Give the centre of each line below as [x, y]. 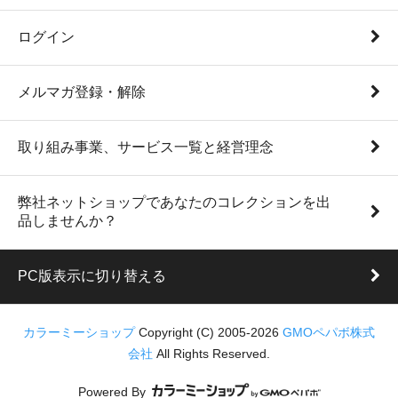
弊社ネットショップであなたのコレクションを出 [174, 203]
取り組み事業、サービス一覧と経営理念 [146, 147]
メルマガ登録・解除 [82, 92]
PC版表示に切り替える [92, 276]
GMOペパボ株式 [329, 333]
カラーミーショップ [79, 333]
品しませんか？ [68, 221]
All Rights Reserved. [211, 354]
